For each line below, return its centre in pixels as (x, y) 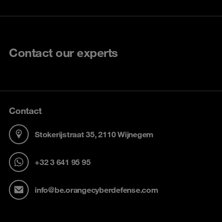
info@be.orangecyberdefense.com (97, 190)
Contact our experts (63, 53)
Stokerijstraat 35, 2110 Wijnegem (94, 134)
